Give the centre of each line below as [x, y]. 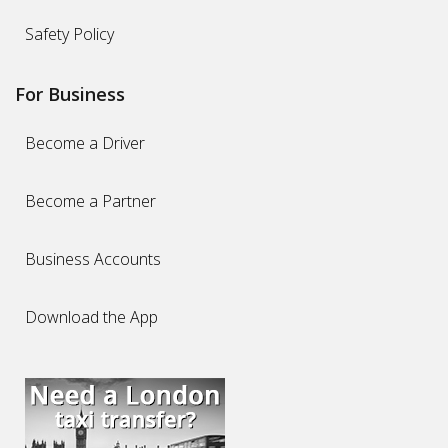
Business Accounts [93, 258]
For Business [70, 93]
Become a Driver [85, 142]
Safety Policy [69, 33]
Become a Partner [90, 200]
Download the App [91, 316]
